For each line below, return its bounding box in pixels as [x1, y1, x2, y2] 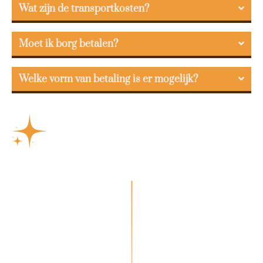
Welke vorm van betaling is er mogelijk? [19, 72, 198, 86]
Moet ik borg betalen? [19, 37, 118, 50]
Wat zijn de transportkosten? [19, 2, 149, 15]
